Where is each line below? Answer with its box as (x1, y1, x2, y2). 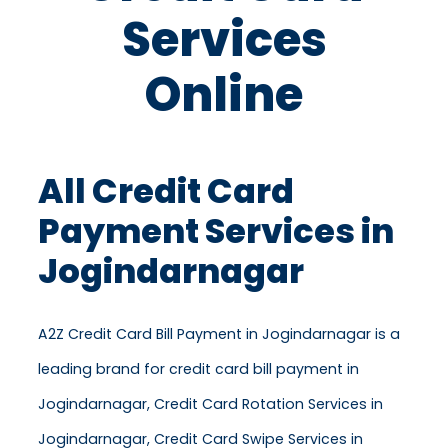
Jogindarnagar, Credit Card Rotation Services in (38, 394, 383, 415)
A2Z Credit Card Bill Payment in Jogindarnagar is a (38, 324, 400, 345)
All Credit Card (38, 168, 294, 216)
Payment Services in (38, 208, 394, 256)
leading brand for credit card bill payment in (38, 359, 359, 380)
